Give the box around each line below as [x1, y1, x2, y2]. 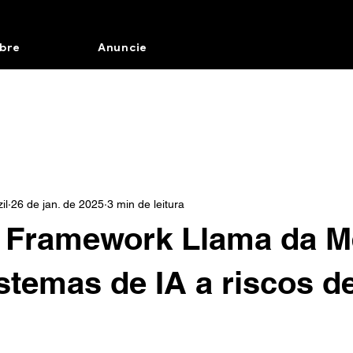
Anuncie [98, 40, 147, 54]
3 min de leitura [107, 197, 184, 210]
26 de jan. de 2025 [11, 197, 104, 210]
